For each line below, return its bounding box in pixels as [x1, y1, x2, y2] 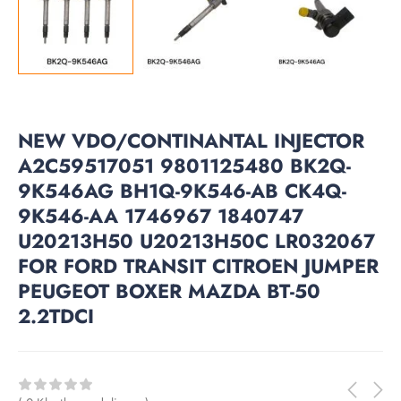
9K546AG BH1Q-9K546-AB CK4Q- [18, 175, 346, 205]
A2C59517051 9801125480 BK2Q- [18, 150, 351, 180]
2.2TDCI [18, 301, 94, 330]
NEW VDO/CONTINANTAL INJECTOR [18, 125, 364, 155]
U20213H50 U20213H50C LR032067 [18, 226, 375, 255]
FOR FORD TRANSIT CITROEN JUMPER [18, 251, 379, 280]
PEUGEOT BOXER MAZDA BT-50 [18, 276, 320, 305]
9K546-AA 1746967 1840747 [18, 200, 303, 230]
